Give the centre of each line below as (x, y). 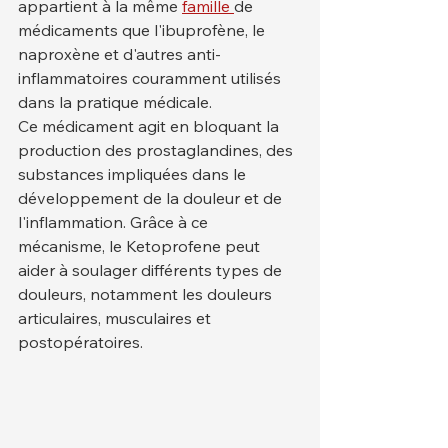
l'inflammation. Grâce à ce (115, 222)
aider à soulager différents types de (152, 270)
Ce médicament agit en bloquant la (150, 126)
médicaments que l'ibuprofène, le (143, 30)
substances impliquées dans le (134, 174)
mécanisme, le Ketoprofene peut (141, 246)
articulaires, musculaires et (116, 318)
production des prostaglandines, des (157, 150)
